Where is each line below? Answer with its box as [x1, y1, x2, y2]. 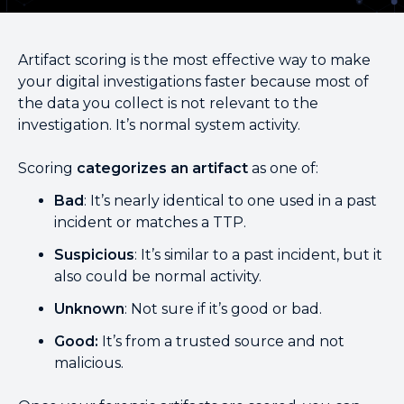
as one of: [248, 160, 322, 177]
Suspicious [54, 246, 134, 263]
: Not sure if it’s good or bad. [124, 300, 322, 317]
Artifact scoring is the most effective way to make [18, 51, 371, 69]
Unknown [54, 300, 124, 317]
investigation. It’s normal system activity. [18, 116, 304, 133]
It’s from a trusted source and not [98, 333, 344, 350]
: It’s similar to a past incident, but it [134, 246, 382, 263]
